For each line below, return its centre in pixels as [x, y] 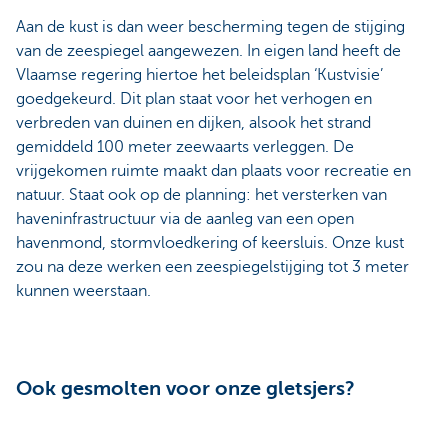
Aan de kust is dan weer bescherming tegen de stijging [210, 27]
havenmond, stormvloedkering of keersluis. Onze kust [210, 243]
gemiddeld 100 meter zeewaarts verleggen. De [185, 147]
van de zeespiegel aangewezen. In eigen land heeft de [208, 51]
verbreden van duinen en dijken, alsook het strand [193, 123]
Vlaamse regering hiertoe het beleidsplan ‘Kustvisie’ [199, 75]
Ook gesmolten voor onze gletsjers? [185, 389]
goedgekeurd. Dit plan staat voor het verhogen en [194, 99]
